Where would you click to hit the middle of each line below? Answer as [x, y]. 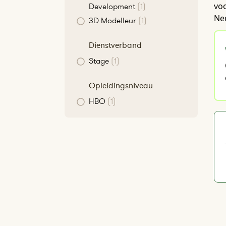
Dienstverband [115, 45]
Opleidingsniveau [121, 85]
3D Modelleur [112, 20]
